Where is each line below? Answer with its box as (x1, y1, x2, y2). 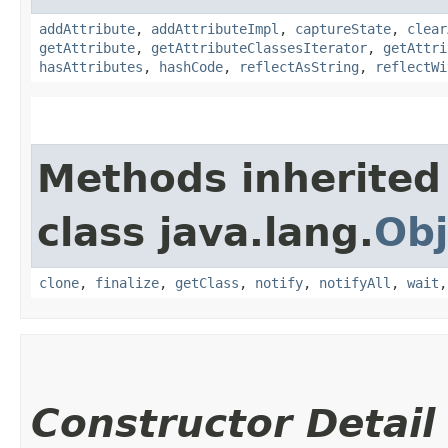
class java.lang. (37, 209, 374, 255)
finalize (95, 274, 159, 291)
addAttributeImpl (151, 20, 279, 37)
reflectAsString (239, 58, 359, 75)
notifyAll (319, 274, 391, 291)
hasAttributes (39, 58, 143, 75)
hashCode (159, 58, 223, 75)
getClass (175, 274, 239, 291)
